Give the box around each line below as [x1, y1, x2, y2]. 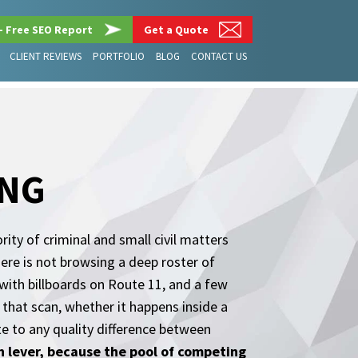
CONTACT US [191, 50, 247, 63]
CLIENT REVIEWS [10, 50, 82, 63]
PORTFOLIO [93, 50, 145, 63]
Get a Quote [144, 22, 209, 37]
